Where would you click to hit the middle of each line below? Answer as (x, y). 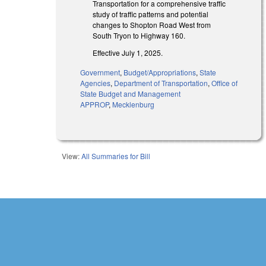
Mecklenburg (134, 104)
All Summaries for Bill (116, 156)
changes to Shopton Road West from (152, 25)
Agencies (96, 83)
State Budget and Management (131, 93)
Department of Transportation (161, 83)
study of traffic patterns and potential (151, 14)
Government (100, 72)
